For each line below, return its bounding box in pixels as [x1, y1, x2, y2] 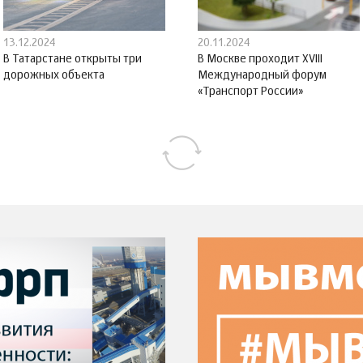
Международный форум [198, 69, 327, 81]
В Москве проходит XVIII [198, 53, 322, 65]
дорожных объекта [3, 69, 105, 81]
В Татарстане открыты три [3, 53, 142, 65]
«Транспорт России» [198, 85, 304, 97]
